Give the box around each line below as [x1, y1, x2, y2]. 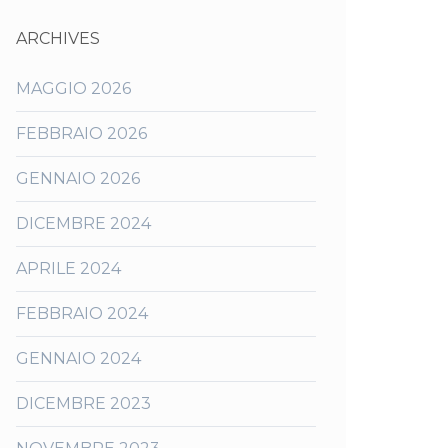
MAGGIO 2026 [16, 79, 131, 98]
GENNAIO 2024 [16, 349, 141, 368]
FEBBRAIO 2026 [16, 124, 147, 143]
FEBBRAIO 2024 [16, 304, 148, 323]
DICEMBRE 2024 [16, 214, 151, 233]
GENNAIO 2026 [16, 169, 140, 188]
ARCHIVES [16, 29, 100, 48]
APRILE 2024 [16, 259, 121, 278]
